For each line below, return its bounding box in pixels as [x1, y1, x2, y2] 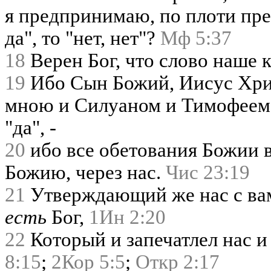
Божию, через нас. [5, 161, 166, 183]
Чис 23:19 [166, 161, 250, 183]
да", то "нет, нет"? [5, 27, 160, 49]
